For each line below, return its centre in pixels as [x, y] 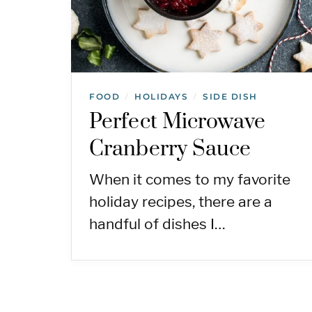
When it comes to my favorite [190, 179]
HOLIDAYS [161, 96]
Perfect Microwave [177, 122]
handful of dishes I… [157, 224]
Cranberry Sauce [170, 149]
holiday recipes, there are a [181, 201]
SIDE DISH [230, 96]
